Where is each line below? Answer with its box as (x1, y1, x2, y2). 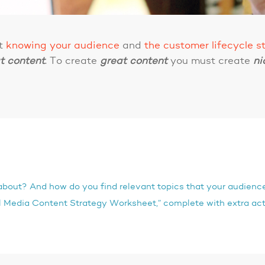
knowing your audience (6, 40, 120, 51)
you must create (167, 56, 254, 66)
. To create (45, 56, 101, 66)
